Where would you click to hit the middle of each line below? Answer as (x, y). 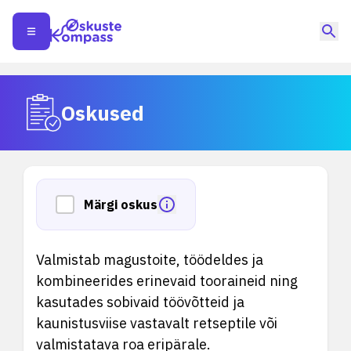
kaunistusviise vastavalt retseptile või (157, 323)
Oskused (103, 112)
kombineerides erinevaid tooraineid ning (167, 281)
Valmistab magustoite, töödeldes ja (150, 260)
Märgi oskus (121, 204)
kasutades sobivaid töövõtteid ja (140, 302)
